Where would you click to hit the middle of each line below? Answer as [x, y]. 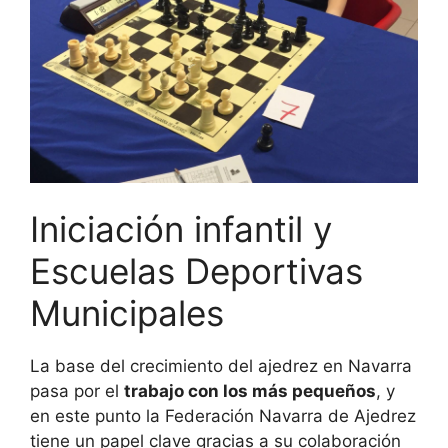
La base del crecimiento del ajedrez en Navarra [221, 366]
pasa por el [77, 391]
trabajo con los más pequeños [250, 391]
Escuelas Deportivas [196, 271]
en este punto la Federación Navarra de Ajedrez [223, 416]
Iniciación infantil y [181, 229]
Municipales [127, 313]
